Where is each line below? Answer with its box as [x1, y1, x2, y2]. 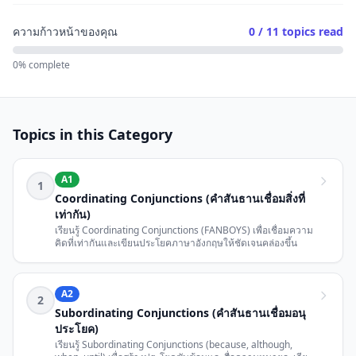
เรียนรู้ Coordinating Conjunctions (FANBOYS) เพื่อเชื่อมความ [55, 223, 313, 237]
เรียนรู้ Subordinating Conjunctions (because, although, [55, 338, 292, 351]
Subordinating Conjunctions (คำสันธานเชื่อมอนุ [55, 305, 306, 320]
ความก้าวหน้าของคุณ [13, 24, 118, 39]
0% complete [13, 58, 70, 72]
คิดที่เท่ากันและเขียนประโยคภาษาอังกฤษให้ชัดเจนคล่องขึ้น [55, 236, 297, 250]
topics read [279, 24, 343, 39]
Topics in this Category [13, 125, 172, 144]
